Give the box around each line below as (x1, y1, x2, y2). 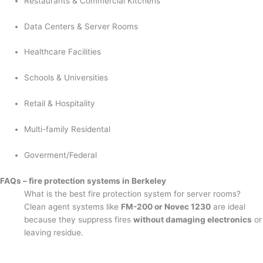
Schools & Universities (24, 73, 109, 83)
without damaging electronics (133, 214, 252, 224)
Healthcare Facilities (24, 47, 102, 57)
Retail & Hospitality (24, 99, 96, 109)
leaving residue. (24, 227, 84, 237)
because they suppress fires (24, 214, 134, 224)
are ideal (211, 201, 246, 211)
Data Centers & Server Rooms (24, 21, 139, 31)
